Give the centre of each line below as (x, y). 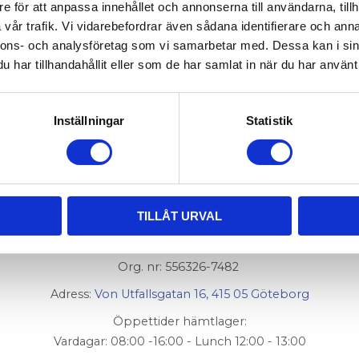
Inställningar (89, 120)
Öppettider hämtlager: (179, 321)
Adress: (72, 294)
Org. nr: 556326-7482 (179, 267)
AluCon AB (179, 239)
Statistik (269, 120)
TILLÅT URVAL (179, 216)
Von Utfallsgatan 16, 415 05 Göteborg (202, 294)
